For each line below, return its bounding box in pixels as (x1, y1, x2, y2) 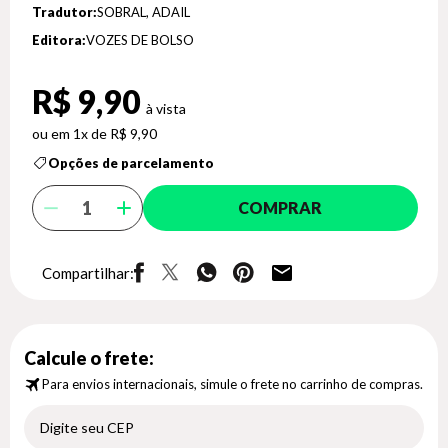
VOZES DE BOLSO (86, 32, 194, 48)
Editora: (32, 32, 86, 48)
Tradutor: (32, 4, 97, 20)
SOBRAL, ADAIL (97, 4, 190, 20)
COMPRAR (238, 198, 323, 217)
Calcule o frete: (24, 347, 154, 369)
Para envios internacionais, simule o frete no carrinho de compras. (42, 376, 423, 392)
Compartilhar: (42, 264, 134, 282)
